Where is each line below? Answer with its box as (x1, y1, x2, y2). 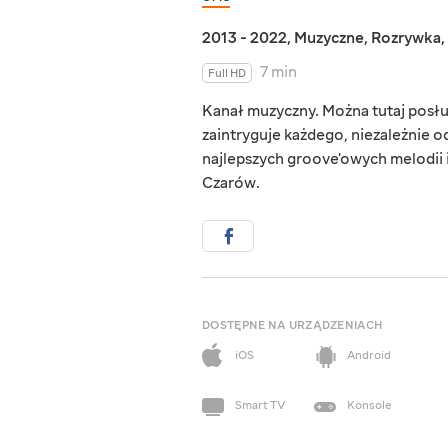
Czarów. (202, 173, 260, 194)
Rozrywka (371, 28, 441, 49)
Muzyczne (294, 28, 364, 49)
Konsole (347, 398, 392, 414)
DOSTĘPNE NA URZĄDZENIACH (202, 318, 383, 334)
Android (347, 348, 391, 364)
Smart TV (235, 398, 285, 414)
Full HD (208, 66, 246, 82)
